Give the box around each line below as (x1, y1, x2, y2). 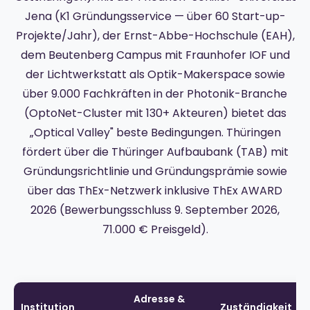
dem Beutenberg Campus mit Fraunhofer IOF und (20, 46, 290, 63)
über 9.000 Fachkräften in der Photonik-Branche (23, 85, 287, 102)
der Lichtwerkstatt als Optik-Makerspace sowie (25, 66, 285, 82)
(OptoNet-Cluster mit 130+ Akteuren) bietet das (24, 104, 286, 121)
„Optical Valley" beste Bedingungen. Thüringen (29, 124, 281, 140)
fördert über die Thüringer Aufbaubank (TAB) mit (21, 143, 289, 160)
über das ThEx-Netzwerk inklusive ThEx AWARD (28, 182, 282, 199)
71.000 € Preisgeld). (102, 221, 208, 237)
